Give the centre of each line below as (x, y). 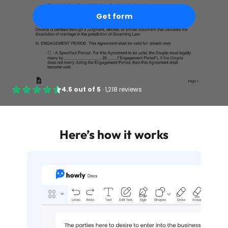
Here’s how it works (114, 134)
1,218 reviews (123, 89)
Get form (114, 16)
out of (84, 89)
